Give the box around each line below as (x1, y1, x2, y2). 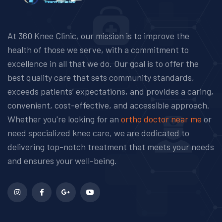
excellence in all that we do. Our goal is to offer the (7, 57, 199, 69)
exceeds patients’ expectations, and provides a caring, (7, 85, 214, 97)
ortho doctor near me (119, 113, 204, 124)
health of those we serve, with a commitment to (7, 44, 189, 55)
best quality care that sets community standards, (7, 71, 194, 83)
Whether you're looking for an (7, 113, 119, 124)
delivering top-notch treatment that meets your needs (7, 141, 214, 152)
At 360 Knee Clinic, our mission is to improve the (7, 30, 189, 41)
